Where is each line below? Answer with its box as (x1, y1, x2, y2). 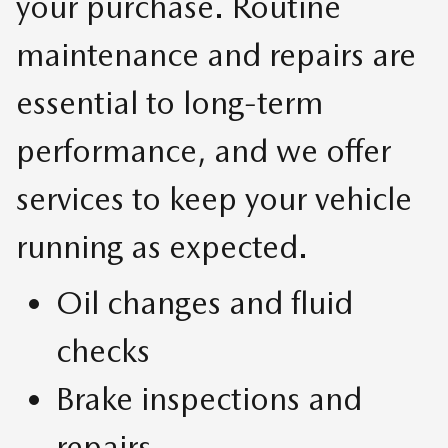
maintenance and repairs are (16, 35, 416, 75)
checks (56, 331, 150, 371)
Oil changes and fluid (56, 283, 353, 323)
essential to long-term (16, 83, 323, 123)
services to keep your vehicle (16, 179, 412, 219)
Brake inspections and (56, 379, 362, 419)
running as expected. (16, 227, 308, 267)
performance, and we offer (16, 131, 391, 171)
